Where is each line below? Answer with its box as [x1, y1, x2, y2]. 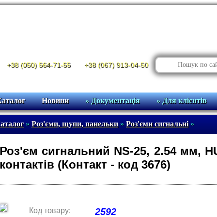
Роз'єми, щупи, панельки [31, 120, 118, 128]
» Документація [85, 96, 140, 105]
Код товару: [29, 206, 71, 215]
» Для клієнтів [156, 96, 207, 105]
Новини [42, 96, 69, 105]
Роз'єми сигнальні [126, 120, 188, 128]
